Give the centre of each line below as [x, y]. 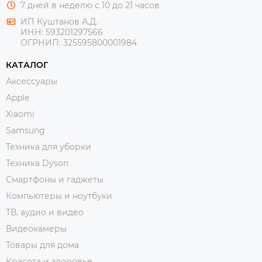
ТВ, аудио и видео [45, 212]
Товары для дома [42, 245]
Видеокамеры [36, 229]
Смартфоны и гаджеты [55, 180]
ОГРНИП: [42, 43]
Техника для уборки [49, 147]
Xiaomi [20, 114]
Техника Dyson [37, 163]
